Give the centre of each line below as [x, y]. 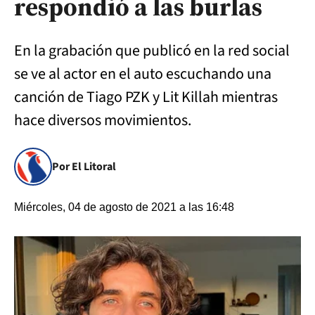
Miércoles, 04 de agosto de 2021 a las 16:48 [124, 207]
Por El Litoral [84, 167]
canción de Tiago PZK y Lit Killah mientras [146, 97]
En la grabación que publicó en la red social [152, 51]
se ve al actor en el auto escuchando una [143, 74]
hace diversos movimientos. [103, 120]
